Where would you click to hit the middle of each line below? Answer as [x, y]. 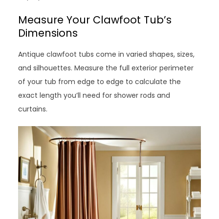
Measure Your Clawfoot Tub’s [95, 20]
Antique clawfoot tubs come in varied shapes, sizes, [107, 54]
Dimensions [48, 33]
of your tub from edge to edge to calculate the [100, 82]
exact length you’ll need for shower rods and [94, 95]
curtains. [33, 109]
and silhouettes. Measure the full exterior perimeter [106, 68]
